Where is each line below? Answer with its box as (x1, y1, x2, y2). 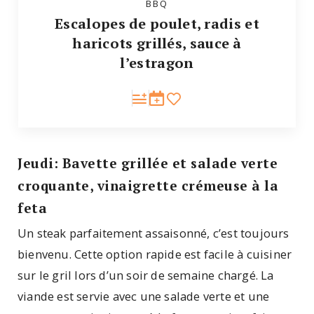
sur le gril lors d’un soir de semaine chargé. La (18, 267, 274, 284)
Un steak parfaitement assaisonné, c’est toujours (18, 225, 289, 242)
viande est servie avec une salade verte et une (18, 288, 270, 305)
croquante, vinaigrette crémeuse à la (18, 177, 278, 195)
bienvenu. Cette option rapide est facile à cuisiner (18, 246, 292, 263)
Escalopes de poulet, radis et (55, 13, 259, 33)
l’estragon (120, 53, 194, 72)
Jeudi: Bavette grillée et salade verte (18, 154, 278, 172)
